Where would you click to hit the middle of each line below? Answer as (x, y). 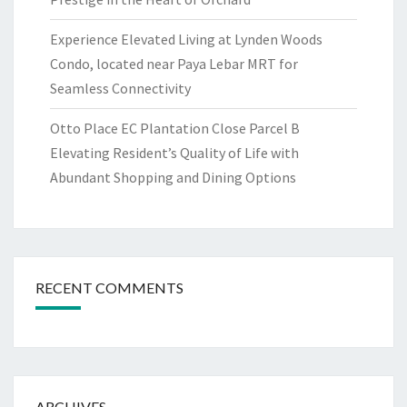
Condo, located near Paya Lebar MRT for (174, 63)
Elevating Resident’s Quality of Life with (174, 152)
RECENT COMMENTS (109, 287)
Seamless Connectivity (120, 88)
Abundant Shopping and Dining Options (173, 177)
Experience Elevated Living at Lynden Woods (186, 39)
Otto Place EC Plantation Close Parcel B (175, 128)
